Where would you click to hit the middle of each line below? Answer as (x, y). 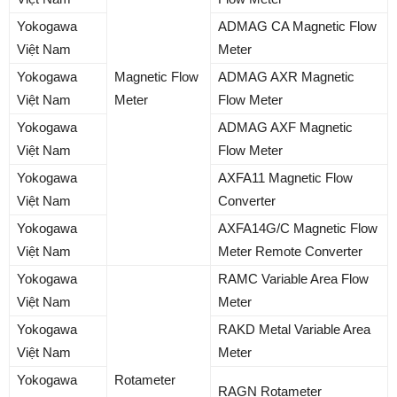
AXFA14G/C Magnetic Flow (298, 229)
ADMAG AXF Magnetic (285, 128)
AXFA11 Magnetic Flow (285, 178)
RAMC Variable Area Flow (293, 279)
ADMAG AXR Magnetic (286, 77)
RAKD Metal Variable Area (294, 330)
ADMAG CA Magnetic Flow (297, 27)
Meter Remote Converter (290, 252)
